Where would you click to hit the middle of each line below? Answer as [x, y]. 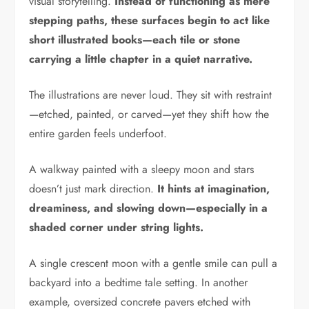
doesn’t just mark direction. [93, 188]
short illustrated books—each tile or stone [135, 39]
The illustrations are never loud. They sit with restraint [151, 94]
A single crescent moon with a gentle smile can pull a [153, 263]
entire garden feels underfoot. [98, 133]
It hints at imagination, [214, 188]
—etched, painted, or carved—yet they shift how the [149, 114]
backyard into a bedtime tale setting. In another [139, 282]
